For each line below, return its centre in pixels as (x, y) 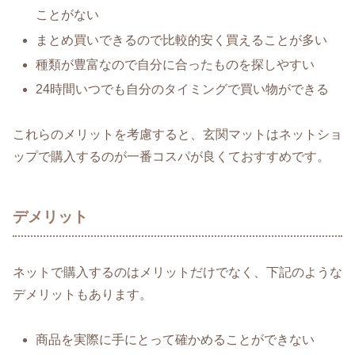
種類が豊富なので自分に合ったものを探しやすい (176, 64)
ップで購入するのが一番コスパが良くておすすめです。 (171, 156)
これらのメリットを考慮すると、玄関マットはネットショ (177, 134)
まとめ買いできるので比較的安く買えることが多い (182, 40)
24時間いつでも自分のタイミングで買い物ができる (183, 89)
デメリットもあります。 (82, 295)
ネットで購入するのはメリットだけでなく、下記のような (177, 273)
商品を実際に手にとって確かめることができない (176, 340)
